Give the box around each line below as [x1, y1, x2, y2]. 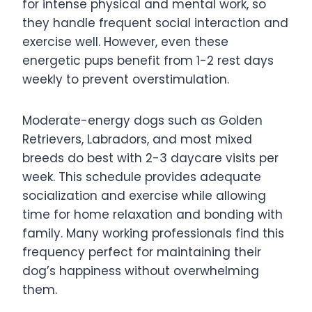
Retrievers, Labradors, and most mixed [22, 130, 252, 148]
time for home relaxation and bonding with [22, 205, 283, 223]
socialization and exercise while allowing [22, 187, 266, 204]
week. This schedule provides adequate [22, 168, 261, 185]
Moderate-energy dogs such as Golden [22, 111, 263, 129]
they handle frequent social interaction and [22, 14, 288, 31]
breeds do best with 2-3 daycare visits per [22, 149, 279, 166]
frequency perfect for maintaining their [22, 243, 261, 260]
